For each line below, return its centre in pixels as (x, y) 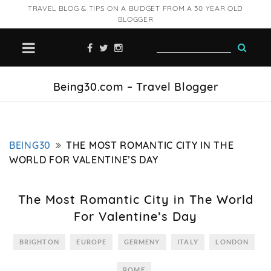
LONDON (232, 242)
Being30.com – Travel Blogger (135, 87)
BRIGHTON (39, 242)
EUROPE (92, 242)
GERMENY (142, 242)
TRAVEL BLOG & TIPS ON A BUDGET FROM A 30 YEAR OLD (135, 8)
